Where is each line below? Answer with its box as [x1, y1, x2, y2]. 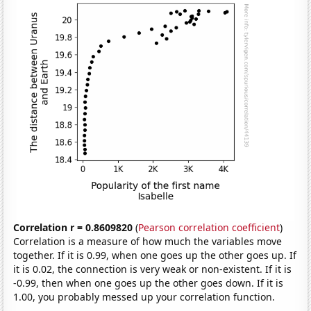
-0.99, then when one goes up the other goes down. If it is [13, 276, 284, 289]
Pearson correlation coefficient [138, 220, 280, 234]
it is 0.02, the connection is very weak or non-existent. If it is [13, 262, 292, 276]
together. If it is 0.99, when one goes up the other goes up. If [13, 248, 297, 262]
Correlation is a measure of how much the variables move [13, 234, 283, 248]
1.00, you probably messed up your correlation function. [13, 289, 276, 303]
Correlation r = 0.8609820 [13, 220, 133, 234]
